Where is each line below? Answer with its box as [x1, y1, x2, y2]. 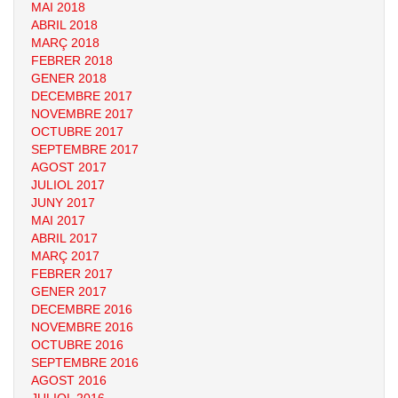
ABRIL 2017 [31, 231, 98, 245]
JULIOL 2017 [31, 178, 105, 192]
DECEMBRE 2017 [31, 89, 132, 103]
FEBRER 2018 [31, 53, 113, 68]
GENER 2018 [31, 71, 107, 85]
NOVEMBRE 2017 [31, 107, 133, 121]
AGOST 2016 [31, 373, 107, 387]
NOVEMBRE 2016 [31, 320, 133, 334]
